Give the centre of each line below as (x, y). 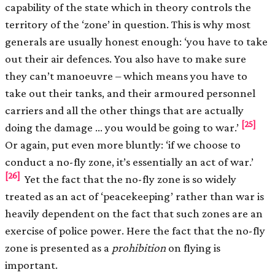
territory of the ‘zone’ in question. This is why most (128, 25)
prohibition (139, 248)
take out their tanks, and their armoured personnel (130, 93)
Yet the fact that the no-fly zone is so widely (130, 179)
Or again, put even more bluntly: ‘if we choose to (123, 145)
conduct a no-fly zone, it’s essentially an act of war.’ (129, 162)
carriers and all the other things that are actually (124, 110)
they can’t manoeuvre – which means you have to (126, 76)
